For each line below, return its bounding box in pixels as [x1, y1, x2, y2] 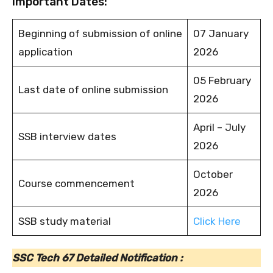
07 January [193, 27, 249, 40]
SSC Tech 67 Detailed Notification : [12, 252, 183, 264]
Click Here [193, 215, 241, 228]
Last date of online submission [18, 83, 168, 96]
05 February [193, 74, 251, 87]
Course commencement [18, 177, 135, 190]
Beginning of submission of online [18, 27, 182, 40]
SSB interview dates [18, 130, 116, 143]
